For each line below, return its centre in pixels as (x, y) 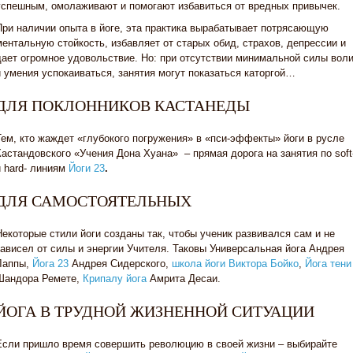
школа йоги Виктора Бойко (235, 264)
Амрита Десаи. (185, 279)
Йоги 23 (87, 168)
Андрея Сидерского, (122, 264)
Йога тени (328, 264)
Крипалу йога (115, 279)
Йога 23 (50, 264)
